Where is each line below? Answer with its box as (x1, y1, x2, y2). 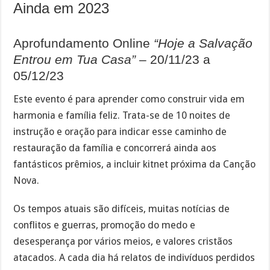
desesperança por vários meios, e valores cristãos (13, 236, 233, 248)
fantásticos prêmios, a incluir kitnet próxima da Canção (13, 159, 256, 171)
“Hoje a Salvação (154, 36, 253, 50)
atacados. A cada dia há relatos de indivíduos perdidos (13, 252, 256, 264)
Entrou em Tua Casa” (13, 52, 136, 66)
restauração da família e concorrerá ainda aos (13, 142, 217, 154)
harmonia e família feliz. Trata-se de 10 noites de (13, 110, 231, 122)
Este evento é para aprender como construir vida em (13, 93, 245, 105)
